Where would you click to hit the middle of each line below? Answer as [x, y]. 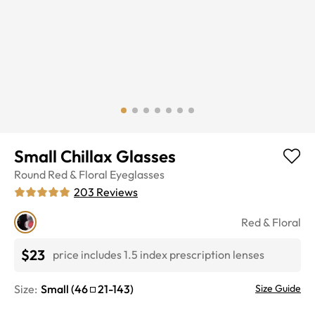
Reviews [117, 192]
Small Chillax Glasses [95, 156]
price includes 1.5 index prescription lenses [159, 255]
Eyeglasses [137, 174]
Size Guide [278, 288]
